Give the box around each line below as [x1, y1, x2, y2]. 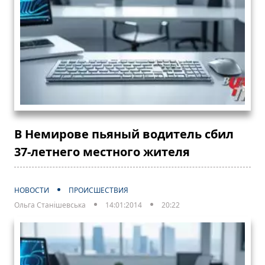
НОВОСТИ [14, 185, 49, 195]
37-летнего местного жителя [14, 143, 190, 160]
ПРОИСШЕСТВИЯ [69, 185, 128, 195]
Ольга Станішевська [14, 199, 86, 210]
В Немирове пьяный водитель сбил [14, 125, 234, 142]
